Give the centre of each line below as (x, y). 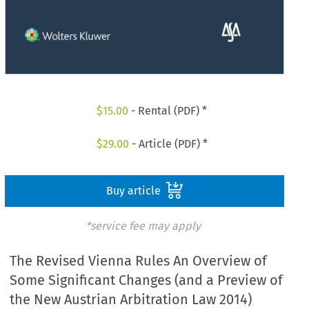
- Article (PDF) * (168, 143)
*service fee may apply (143, 226)
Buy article (134, 190)
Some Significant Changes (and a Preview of (147, 280)
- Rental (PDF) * (168, 111)
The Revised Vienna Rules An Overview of (139, 261)
